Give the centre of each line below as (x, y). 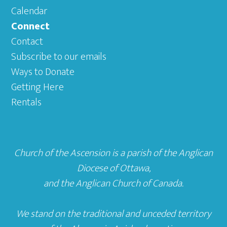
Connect (31, 26)
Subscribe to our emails (59, 57)
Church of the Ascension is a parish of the (96, 153)
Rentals (27, 102)
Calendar (30, 11)
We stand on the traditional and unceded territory (113, 214)
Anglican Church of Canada (129, 183)
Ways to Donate (43, 72)
